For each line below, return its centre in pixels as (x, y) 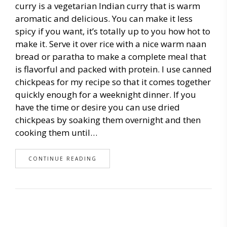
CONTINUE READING (63, 159)
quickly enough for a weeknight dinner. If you (106, 95)
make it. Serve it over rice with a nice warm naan (111, 44)
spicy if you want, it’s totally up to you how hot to (113, 31)
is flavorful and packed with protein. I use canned (113, 69)
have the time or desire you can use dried (98, 107)
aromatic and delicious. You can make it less (104, 19)
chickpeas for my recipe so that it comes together (113, 82)
